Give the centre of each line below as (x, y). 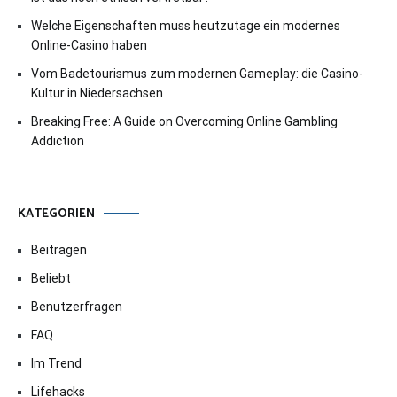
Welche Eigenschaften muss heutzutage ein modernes (186, 25)
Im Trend (56, 363)
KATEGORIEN (56, 214)
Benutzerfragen (77, 306)
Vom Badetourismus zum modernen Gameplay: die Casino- (197, 73)
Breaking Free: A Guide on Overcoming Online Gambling (184, 121)
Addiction (58, 140)
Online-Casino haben (89, 45)
